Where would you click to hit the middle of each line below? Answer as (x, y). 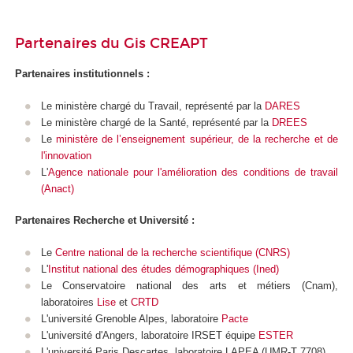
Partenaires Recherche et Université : (105, 221)
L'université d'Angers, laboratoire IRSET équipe (149, 335)
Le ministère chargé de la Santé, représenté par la (156, 122)
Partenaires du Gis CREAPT (111, 43)
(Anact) (57, 188)
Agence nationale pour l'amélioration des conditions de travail (193, 172)
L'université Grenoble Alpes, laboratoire (131, 318)
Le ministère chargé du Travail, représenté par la (152, 106)
